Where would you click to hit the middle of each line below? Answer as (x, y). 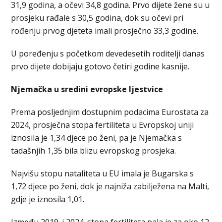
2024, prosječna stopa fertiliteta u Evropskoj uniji (103, 125)
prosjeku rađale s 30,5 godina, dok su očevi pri (97, 18)
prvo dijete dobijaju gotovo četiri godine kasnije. (100, 66)
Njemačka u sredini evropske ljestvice (87, 89)
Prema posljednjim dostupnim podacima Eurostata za (110, 112)
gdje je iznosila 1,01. (48, 199)
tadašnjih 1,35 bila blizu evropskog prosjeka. (94, 150)
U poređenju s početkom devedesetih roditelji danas (108, 53)
